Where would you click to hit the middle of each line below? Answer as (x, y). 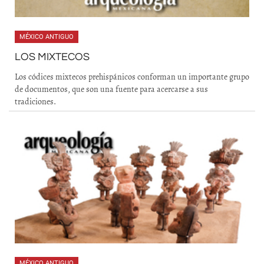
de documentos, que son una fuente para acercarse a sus (111, 89)
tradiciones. (35, 102)
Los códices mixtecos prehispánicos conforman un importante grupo (132, 77)
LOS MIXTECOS (52, 57)
